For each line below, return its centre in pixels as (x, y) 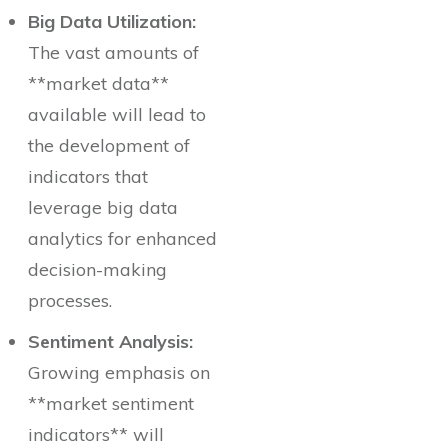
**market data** (98, 84)
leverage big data (103, 208)
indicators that (88, 177)
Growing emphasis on (119, 373)
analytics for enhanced (122, 239)
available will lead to (117, 115)
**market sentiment (111, 404)
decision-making (97, 270)
